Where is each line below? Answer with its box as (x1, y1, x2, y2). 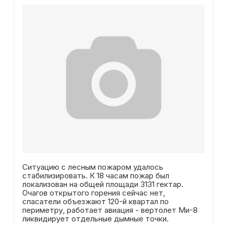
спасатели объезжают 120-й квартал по (22, 197, 169, 206)
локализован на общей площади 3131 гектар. (22, 179, 183, 189)
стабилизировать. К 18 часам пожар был (22, 171, 169, 180)
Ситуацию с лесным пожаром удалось (22, 162, 163, 172)
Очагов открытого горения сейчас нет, (22, 188, 165, 198)
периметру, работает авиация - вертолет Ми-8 (22, 205, 198, 215)
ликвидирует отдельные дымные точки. (22, 214, 169, 223)
